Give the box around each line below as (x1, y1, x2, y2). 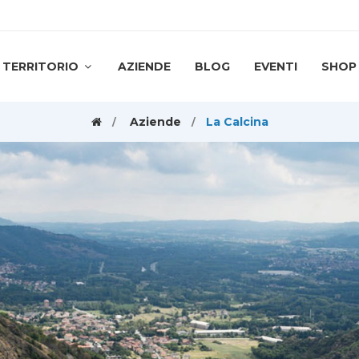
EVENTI (254, 59, 297, 74)
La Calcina (205, 115, 268, 129)
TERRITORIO (2, 59, 82, 74)
